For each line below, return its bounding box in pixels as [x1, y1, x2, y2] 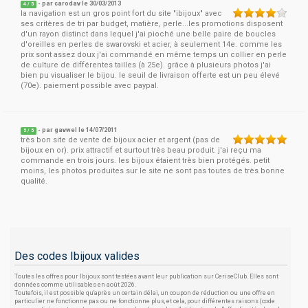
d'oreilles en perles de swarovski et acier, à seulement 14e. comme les [21, 40, 282, 49]
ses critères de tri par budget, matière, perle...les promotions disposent [21, 19, 283, 28]
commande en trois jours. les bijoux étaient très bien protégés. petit [21, 156, 269, 165]
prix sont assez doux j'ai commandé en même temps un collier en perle [21, 50, 287, 59]
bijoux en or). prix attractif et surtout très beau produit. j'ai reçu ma [21, 146, 261, 155]
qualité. [21, 177, 47, 186]
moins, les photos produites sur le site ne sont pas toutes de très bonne [21, 166, 285, 175]
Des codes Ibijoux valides [14, 250, 140, 263]
